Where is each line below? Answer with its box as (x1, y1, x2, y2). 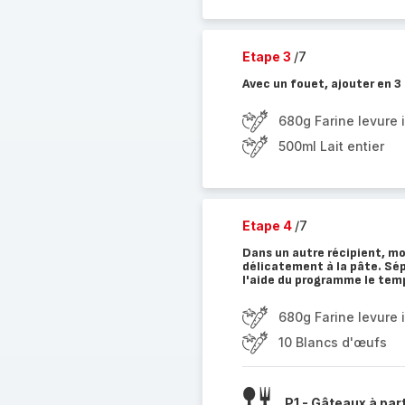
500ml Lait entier (278, 138, 384, 154)
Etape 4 (241, 218, 295, 233)
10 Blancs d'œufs (278, 334, 387, 350)
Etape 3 (241, 49, 294, 64)
